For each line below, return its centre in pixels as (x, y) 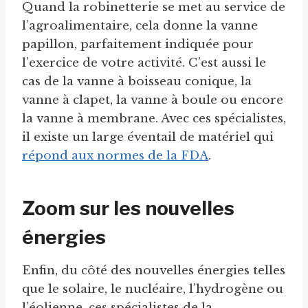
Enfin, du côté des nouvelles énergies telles (154, 271)
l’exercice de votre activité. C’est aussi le (144, 63)
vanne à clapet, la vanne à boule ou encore (153, 100)
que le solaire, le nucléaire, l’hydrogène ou (153, 289)
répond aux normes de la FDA (115, 156)
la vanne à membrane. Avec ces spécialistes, (154, 119)
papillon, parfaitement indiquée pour (138, 45)
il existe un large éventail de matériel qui (148, 137)
